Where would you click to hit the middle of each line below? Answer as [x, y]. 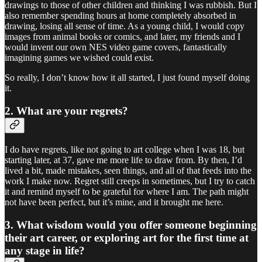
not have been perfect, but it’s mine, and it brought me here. [114, 202]
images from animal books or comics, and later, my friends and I [123, 37]
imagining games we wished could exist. [79, 58]
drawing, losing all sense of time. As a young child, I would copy [125, 26]
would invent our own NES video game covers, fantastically [116, 47]
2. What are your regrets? [66, 111]
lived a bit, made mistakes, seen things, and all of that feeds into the [128, 170]
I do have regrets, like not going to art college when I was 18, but [125, 149]
